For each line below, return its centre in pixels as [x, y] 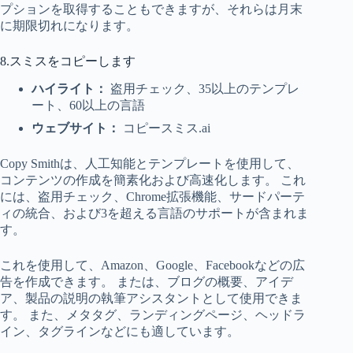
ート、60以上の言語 [88, 106]
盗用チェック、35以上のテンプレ [205, 89]
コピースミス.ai [167, 128]
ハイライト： [71, 89]
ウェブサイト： [77, 128]
